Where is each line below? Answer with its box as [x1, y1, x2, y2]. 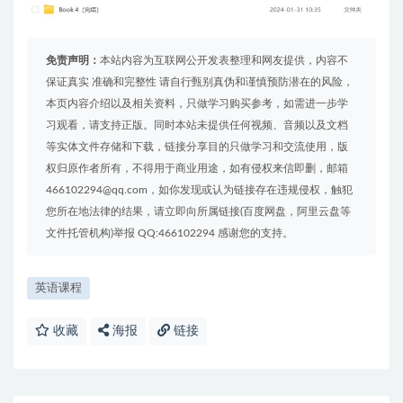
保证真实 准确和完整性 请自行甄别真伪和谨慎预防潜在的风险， [46, 76, 354, 88]
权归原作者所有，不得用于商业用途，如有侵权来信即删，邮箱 [46, 163, 348, 175]
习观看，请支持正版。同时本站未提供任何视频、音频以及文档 [46, 120, 348, 131]
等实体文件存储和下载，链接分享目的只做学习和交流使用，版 [46, 141, 348, 153]
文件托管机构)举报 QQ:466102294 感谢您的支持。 [46, 228, 293, 239]
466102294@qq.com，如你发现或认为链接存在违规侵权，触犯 [46, 184, 353, 196]
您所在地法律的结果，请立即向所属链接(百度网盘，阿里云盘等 [46, 206, 351, 218]
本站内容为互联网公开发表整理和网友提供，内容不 [100, 55, 348, 67]
